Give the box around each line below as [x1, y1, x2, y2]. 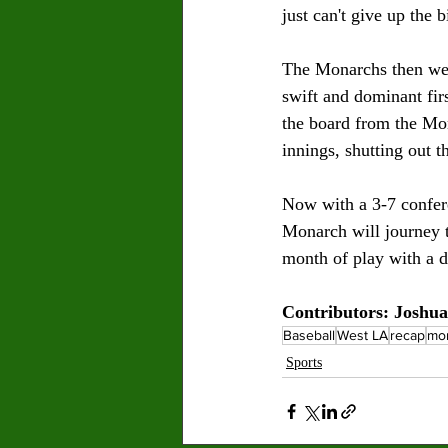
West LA [337, 327, 388, 344]
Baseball [283, 327, 335, 344]
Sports [286, 355, 322, 371]
